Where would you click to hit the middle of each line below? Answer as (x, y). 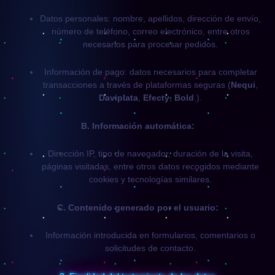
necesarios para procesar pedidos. (150, 44)
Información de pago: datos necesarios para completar (150, 72)
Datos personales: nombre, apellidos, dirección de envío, (150, 18)
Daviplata (118, 98)
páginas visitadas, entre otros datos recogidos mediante (150, 166)
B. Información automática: (137, 126)
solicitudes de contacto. (150, 248)
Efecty (156, 98)
